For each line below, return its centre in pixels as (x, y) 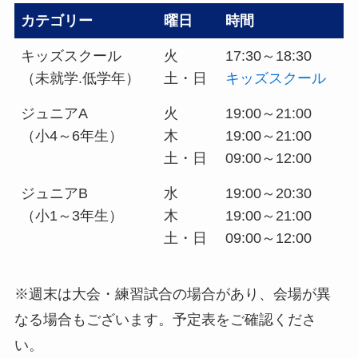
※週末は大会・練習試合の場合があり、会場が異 (172, 294)
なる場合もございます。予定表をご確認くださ (165, 319)
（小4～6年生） (72, 135)
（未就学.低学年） (81, 78)
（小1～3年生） (72, 215)
